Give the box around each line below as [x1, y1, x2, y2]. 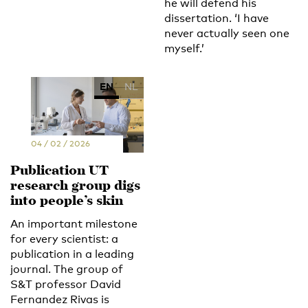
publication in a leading [10, 247, 134, 261]
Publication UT [10, 160, 109, 182]
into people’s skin [10, 190, 123, 212]
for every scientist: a [10, 232, 118, 245]
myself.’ [164, 42, 204, 56]
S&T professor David [10, 277, 121, 291]
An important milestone [10, 217, 137, 230]
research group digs [10, 175, 140, 197]
